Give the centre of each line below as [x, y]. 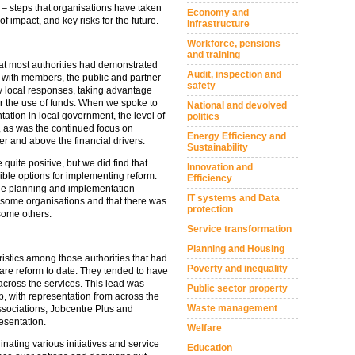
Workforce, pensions [234, 44]
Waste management [232, 308]
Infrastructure [218, 24]
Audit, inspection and [234, 74]
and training [214, 55]
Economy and [218, 13]
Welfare [204, 328]
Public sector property [237, 288]
